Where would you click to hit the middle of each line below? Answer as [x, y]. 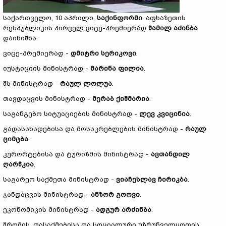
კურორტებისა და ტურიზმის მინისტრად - [77, 154]
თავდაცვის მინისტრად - [48, 99]
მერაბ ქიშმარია [121, 99]
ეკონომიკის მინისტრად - [49, 210]
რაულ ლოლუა [86, 83]
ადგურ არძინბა [124, 210]
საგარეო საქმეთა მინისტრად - [60, 179]
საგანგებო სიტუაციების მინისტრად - [71, 114]
